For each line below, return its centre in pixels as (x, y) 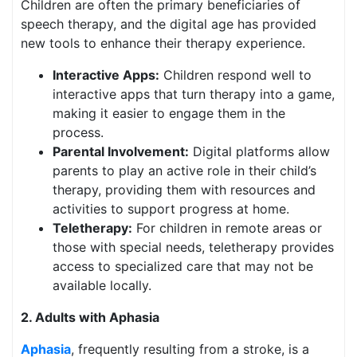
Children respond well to (235, 75)
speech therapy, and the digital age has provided (169, 24)
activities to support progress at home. (171, 209)
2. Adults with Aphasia (90, 317)
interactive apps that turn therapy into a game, (194, 94)
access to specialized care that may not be (183, 266)
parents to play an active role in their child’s (184, 171)
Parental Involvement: (121, 151)
